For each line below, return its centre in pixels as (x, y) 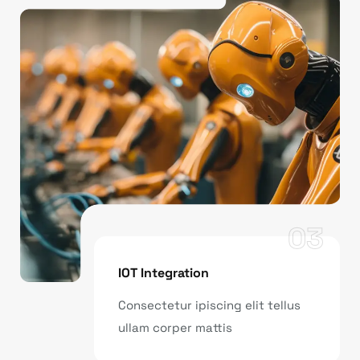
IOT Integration (164, 273)
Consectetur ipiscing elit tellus (209, 305)
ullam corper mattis (175, 328)
